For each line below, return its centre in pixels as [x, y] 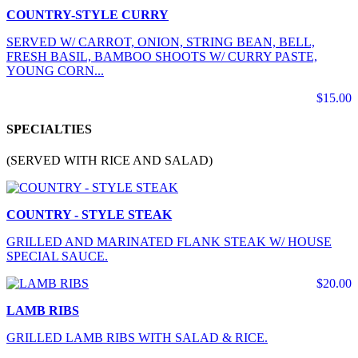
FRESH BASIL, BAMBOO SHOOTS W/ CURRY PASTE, [162, 56]
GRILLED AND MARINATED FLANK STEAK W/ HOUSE [169, 242]
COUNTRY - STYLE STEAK [89, 215]
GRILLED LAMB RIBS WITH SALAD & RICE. [137, 338]
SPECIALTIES [49, 129]
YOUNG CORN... [55, 70]
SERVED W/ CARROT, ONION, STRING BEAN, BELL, [161, 42]
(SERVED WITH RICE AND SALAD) [109, 161]
